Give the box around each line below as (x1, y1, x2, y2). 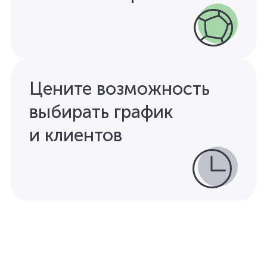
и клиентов (29, 125, 122, 146)
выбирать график (29, 101, 173, 123)
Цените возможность (29, 78, 210, 100)
